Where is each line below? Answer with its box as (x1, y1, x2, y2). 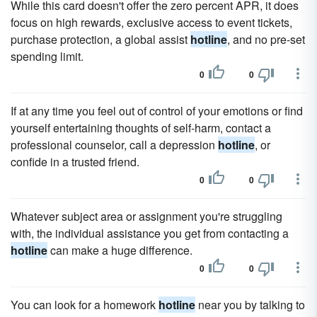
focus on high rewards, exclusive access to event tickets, (11, 14, 292, 30)
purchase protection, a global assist (11, 31, 190, 47)
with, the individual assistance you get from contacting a (11, 225, 289, 241)
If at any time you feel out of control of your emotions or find (11, 103, 303, 119)
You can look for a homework (11, 296, 158, 313)
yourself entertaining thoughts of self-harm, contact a (11, 120, 271, 136)
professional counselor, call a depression (11, 137, 218, 153)
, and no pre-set (227, 31, 305, 47)
